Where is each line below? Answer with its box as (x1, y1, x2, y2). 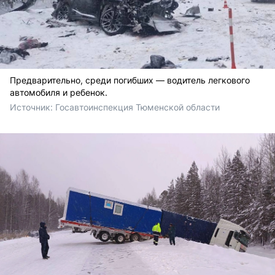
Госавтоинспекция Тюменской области (55, 101, 220, 112)
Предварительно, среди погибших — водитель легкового (10, 74, 250, 85)
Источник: (10, 101, 55, 112)
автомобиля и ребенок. (10, 87, 107, 98)
